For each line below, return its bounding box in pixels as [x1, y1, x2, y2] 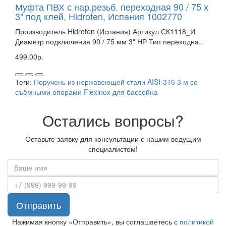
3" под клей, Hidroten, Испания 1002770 [15, 9, 182, 23]
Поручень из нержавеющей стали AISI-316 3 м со [34, 76, 198, 87]
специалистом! [88, 143, 138, 154]
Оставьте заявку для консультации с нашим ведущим [25, 133, 201, 144]
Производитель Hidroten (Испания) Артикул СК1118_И [15, 26, 195, 36]
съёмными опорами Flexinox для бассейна [15, 86, 158, 97]
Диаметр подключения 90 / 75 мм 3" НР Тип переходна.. [15, 36, 203, 46]
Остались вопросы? [42, 109, 184, 131]
